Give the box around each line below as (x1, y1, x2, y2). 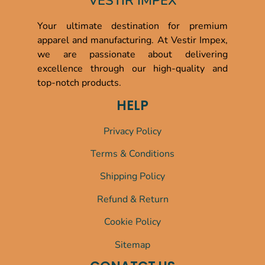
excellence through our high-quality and (37, 62, 228, 76)
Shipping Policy (100, 170, 165, 183)
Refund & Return (96, 192, 169, 206)
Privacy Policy (104, 124, 161, 138)
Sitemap (115, 238, 150, 251)
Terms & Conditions (91, 147, 174, 161)
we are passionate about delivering (37, 48, 228, 62)
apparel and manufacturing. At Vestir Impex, (37, 34, 228, 47)
